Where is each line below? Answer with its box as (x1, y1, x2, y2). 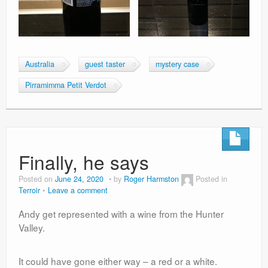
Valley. (19, 220, 45, 234)
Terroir (19, 184, 40, 196)
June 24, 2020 (55, 173, 103, 184)
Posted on (19, 173, 55, 184)
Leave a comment (48, 184, 108, 196)
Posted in (196, 173, 227, 184)
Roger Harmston (124, 173, 179, 184)
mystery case (156, 58, 199, 69)
